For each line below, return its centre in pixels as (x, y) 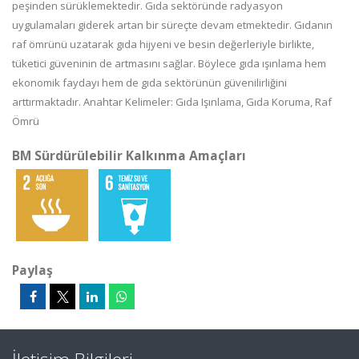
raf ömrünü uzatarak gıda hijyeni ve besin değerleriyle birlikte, (163, 44)
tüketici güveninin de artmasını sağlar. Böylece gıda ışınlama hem (169, 63)
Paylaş (32, 270)
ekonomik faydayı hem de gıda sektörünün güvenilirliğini (149, 83)
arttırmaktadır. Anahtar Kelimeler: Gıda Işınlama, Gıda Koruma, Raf (172, 102)
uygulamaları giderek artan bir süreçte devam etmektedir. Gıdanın (172, 25)
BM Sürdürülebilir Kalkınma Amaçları (129, 155)
